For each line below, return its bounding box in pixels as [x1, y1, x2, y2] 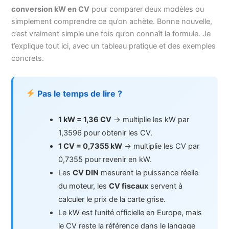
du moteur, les [58, 181, 109, 191]
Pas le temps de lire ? [35, 88, 122, 99]
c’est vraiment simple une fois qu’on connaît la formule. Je [11, 29, 211, 38]
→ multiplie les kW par [111, 115, 190, 125]
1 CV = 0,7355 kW [58, 142, 123, 151]
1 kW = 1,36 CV [58, 115, 112, 125]
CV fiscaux [109, 181, 149, 191]
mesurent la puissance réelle [99, 168, 199, 178]
